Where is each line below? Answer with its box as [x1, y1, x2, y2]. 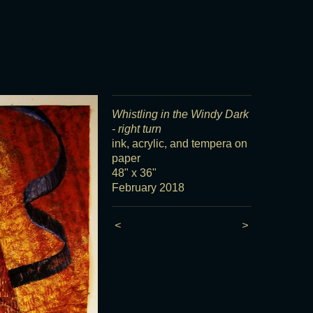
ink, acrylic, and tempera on [112, 138, 248, 150]
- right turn [112, 123, 162, 135]
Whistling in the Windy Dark [112, 108, 249, 120]
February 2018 [112, 182, 185, 194]
